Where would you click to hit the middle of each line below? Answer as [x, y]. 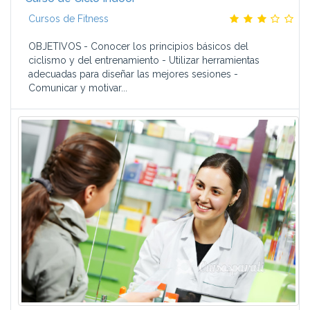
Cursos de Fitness [69, 19]
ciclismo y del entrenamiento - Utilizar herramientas [144, 60]
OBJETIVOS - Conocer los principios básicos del [138, 46]
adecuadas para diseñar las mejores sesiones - [133, 74]
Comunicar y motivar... [78, 88]
